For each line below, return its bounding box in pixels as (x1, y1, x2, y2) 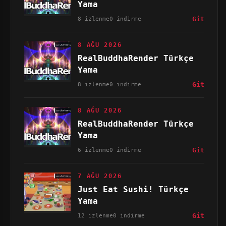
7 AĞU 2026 (78, 173, 122, 180)
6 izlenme (78, 146, 110, 153)
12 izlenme (78, 212, 114, 219)
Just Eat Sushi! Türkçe (78, 185, 189, 194)
